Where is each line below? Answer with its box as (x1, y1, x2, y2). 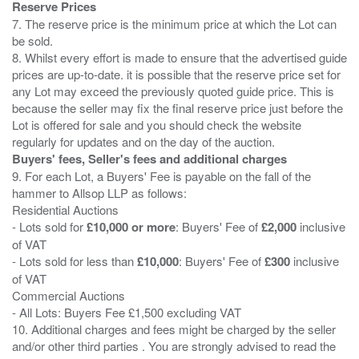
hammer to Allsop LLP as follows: (12, 184, 187, 201)
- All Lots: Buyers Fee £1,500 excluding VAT (12, 303, 241, 321)
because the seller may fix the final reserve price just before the (12, 99, 343, 116)
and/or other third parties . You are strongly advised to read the (12, 337, 336, 354)
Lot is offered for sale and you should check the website (12, 115, 301, 133)
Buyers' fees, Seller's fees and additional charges (12, 149, 287, 167)
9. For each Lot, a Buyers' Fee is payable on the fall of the (12, 167, 311, 184)
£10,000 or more (87, 217, 175, 236)
